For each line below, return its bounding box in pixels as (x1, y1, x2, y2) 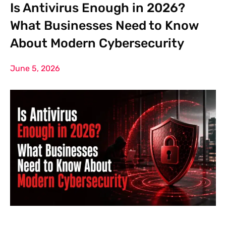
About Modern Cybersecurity (10, 36, 184, 51)
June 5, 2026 (10, 64, 60, 74)
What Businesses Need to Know (10, 18, 199, 33)
